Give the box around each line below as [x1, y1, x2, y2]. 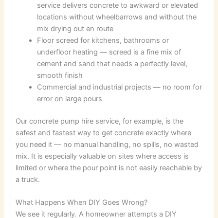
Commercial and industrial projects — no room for [37, 83, 202, 92]
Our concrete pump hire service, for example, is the [16, 117, 184, 126]
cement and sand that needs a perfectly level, [37, 59, 188, 69]
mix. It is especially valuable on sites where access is [16, 152, 189, 161]
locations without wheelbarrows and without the [37, 13, 197, 22]
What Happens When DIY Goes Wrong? [16, 198, 148, 207]
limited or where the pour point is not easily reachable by [16, 163, 202, 173]
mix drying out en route [37, 24, 114, 34]
